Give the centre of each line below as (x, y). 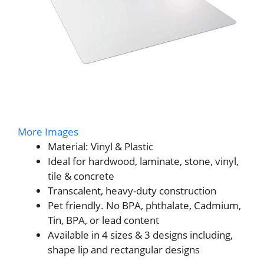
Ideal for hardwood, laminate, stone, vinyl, (143, 161)
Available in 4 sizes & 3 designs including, (140, 235)
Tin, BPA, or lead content (103, 220)
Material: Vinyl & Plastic (100, 146)
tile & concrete (81, 176)
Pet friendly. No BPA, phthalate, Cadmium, (144, 205)
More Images (48, 131)
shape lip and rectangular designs (124, 249)
